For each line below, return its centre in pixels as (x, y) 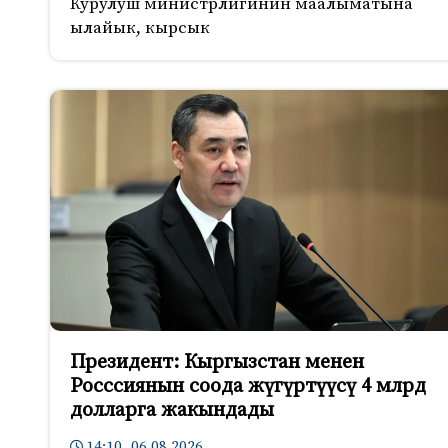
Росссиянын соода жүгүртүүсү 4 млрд (248, 387)
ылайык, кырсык (140, 28)
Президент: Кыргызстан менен (217, 363)
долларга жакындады (172, 411)
